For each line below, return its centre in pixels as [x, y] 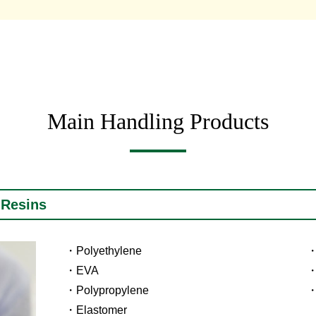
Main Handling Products [158, 121]
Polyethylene [109, 250]
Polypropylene [112, 290]
